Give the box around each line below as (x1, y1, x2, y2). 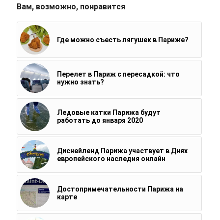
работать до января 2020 (56, 116, 143, 124)
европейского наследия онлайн (56, 154, 165, 163)
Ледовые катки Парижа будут (56, 108, 161, 116)
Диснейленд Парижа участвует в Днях (56, 146, 188, 155)
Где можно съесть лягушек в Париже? (56, 35, 189, 44)
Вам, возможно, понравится (16, 1, 125, 11)
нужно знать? (56, 78, 104, 86)
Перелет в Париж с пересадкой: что (56, 70, 180, 78)
